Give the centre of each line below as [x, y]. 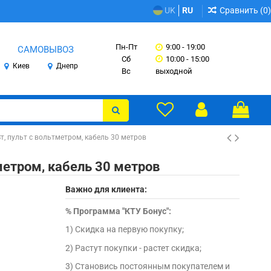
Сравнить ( [241, 10]
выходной [174, 71]
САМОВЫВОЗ [46, 49]
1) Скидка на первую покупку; [125, 230]
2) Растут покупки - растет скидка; [134, 248]
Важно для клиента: [106, 189]
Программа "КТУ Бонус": [122, 211]
